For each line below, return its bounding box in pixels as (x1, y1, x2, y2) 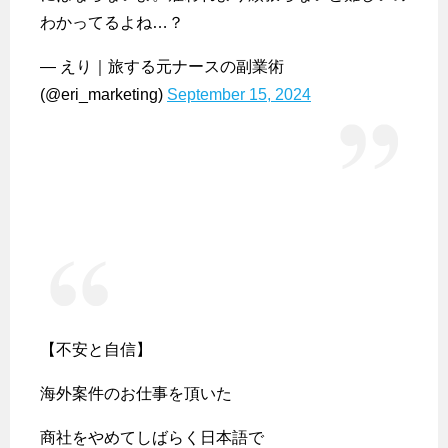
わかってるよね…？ (40, 13, 184, 31)
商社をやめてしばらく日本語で (40, 428, 264, 446)
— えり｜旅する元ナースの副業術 (40, 57, 284, 75)
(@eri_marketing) (40, 85, 167, 103)
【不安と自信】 (40, 340, 152, 358)
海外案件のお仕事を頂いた (40, 384, 232, 402)
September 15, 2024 (167, 85, 311, 103)
